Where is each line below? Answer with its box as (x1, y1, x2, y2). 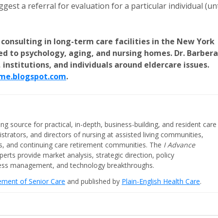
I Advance (163, 140, 195, 149)
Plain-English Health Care (122, 177, 200, 186)
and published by (65, 177, 122, 186)
